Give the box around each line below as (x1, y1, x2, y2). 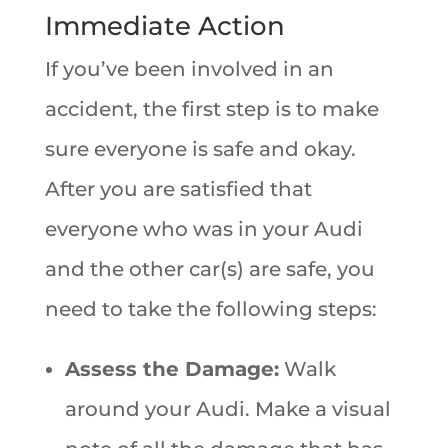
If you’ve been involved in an (44, 56, 334, 81)
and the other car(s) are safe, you (44, 256, 375, 281)
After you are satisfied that (44, 176, 312, 201)
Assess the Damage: (64, 356, 279, 381)
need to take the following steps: (44, 296, 377, 321)
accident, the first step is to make (44, 96, 379, 121)
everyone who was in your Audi (44, 216, 363, 241)
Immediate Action (44, 9, 285, 42)
